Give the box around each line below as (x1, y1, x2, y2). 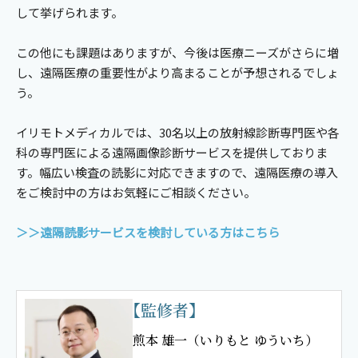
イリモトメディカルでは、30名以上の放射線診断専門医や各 (16, 124, 340, 141)
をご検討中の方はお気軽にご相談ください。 (16, 184, 256, 201)
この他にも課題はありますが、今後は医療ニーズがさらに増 (16, 44, 339, 62)
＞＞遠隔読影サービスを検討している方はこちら (16, 224, 280, 241)
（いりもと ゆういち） (187, 331, 319, 350)
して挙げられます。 (16, 4, 123, 22)
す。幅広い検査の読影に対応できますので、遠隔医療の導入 (16, 164, 338, 181)
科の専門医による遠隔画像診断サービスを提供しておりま (16, 144, 328, 161)
